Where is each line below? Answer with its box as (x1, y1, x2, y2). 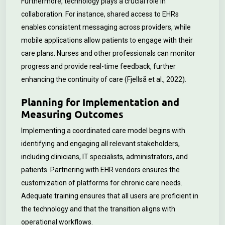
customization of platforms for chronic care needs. (21, 179, 182, 187)
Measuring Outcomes (21, 107, 124, 121)
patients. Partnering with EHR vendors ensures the (21, 166, 180, 174)
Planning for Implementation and (21, 95, 179, 108)
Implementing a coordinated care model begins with (21, 127, 185, 135)
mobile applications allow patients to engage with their (21, 36, 193, 44)
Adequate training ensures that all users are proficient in (21, 192, 198, 200)
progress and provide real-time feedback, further (21, 62, 176, 70)
